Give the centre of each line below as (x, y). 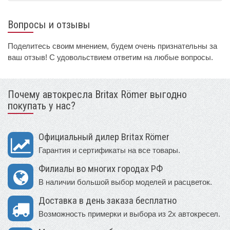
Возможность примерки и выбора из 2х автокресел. (129, 214)
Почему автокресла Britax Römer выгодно (97, 95)
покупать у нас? (42, 106)
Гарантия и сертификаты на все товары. (109, 150)
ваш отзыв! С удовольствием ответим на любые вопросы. (110, 57)
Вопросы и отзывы (49, 25)
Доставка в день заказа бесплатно (108, 201)
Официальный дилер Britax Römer (104, 137)
